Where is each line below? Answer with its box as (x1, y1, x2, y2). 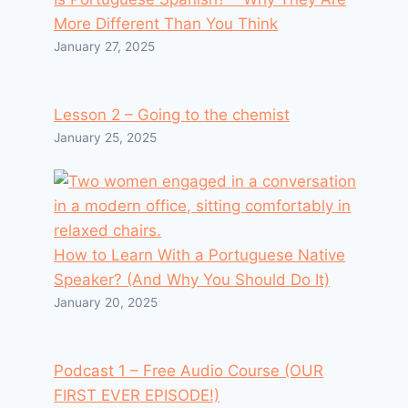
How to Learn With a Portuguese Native (54, 246, 346, 264)
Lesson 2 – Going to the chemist (54, 106, 291, 124)
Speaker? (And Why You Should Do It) (54, 270, 331, 289)
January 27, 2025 (54, 39, 156, 54)
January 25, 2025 (54, 130, 158, 145)
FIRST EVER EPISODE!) (54, 386, 220, 404)
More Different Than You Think (54, 15, 279, 33)
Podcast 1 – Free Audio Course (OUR (54, 362, 324, 380)
